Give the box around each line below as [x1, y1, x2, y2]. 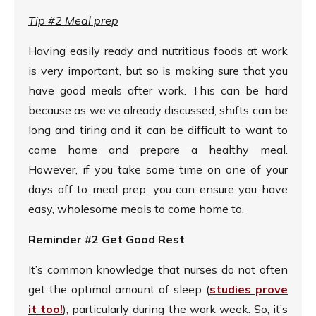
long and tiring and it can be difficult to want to [28, 123, 288, 138]
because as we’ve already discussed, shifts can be [28, 103, 288, 118]
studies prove [209, 282, 288, 297]
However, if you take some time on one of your [28, 162, 288, 177]
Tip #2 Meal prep [28, 13, 119, 28]
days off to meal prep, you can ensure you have [28, 182, 288, 197]
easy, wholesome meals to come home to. [28, 202, 244, 217]
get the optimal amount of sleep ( [28, 282, 209, 297]
